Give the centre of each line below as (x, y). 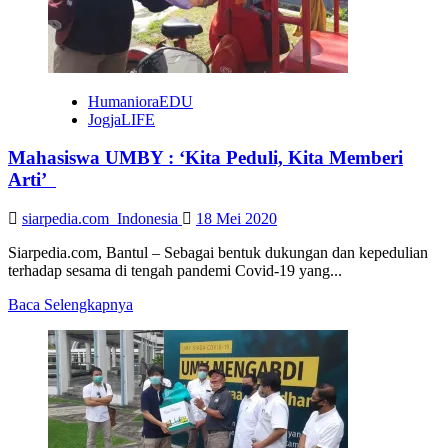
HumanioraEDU (140, 101)
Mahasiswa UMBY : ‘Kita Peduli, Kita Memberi (205, 158)
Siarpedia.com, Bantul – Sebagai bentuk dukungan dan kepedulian (218, 253)
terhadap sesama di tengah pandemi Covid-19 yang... (175, 271)
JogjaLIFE (121, 119)
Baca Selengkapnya (70, 305)
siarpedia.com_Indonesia (102, 219)
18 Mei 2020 (236, 219)
